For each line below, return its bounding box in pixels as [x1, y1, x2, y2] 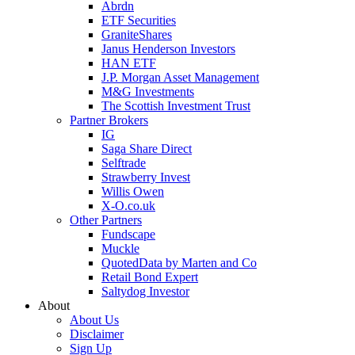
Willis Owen [101, 185, 164, 198]
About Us [70, 313, 119, 326]
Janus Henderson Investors [101, 42, 235, 55]
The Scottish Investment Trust [101, 99, 250, 113]
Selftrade [101, 156, 146, 170]
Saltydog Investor [101, 284, 189, 298]
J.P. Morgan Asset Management [101, 71, 259, 84]
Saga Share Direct [101, 142, 192, 155]
